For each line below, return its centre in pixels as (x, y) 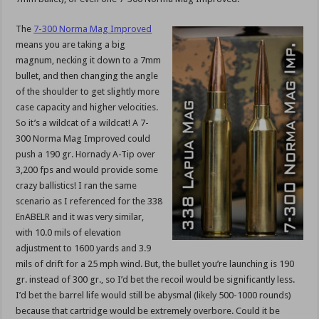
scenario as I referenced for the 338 (89, 202)
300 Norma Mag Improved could (83, 139)
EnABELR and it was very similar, (80, 217)
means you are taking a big (71, 45)
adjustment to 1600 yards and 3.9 (84, 249)
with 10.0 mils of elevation (69, 233)
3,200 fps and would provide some (87, 170)
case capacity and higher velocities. (87, 108)
